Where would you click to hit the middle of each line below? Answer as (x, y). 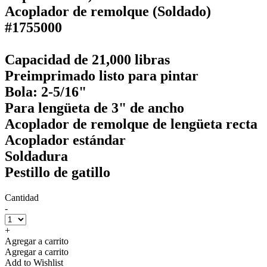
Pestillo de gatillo (58, 172)
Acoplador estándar (65, 140)
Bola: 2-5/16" (46, 91)
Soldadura (36, 156)
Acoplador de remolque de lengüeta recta (131, 124)
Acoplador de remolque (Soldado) (108, 11)
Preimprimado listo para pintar (102, 75)
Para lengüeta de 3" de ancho (94, 108)
